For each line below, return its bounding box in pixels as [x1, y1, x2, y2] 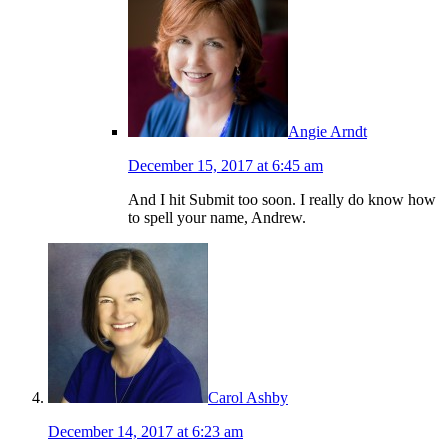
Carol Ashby [208, 389, 288, 407]
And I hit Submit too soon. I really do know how [128, 191, 436, 209]
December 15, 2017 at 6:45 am [128, 157, 323, 175]
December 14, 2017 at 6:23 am [48, 423, 243, 441]
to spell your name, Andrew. [128, 209, 306, 227]
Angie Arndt [288, 123, 367, 141]
